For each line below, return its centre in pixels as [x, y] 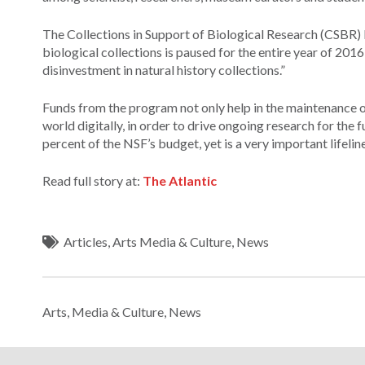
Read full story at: [92, 180]
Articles [86, 241]
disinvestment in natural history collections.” [164, 69]
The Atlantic [180, 180]
